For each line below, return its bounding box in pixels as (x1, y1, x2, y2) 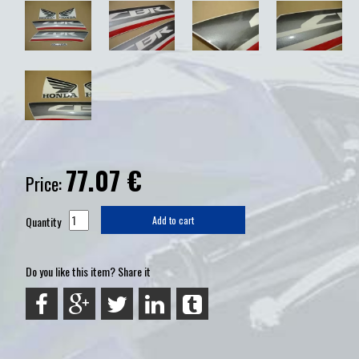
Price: (26, 171, 66, 197)
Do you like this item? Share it (26, 263, 151, 280)
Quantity (26, 213, 61, 231)
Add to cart (152, 213, 194, 228)
